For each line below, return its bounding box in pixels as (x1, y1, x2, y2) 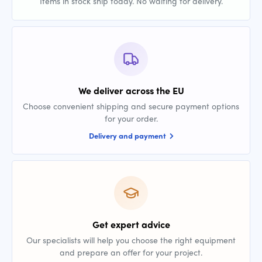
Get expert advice (92, 218, 170, 231)
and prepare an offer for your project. (60, 246, 202, 258)
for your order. (104, 112, 158, 124)
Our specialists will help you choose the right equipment (26, 234, 236, 246)
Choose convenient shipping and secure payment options (23, 100, 239, 112)
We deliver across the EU (78, 84, 184, 97)
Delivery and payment (88, 130, 168, 141)
